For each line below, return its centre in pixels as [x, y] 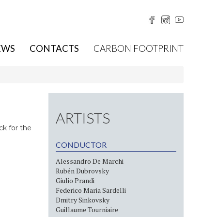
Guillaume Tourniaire [87, 209]
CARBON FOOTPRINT [139, 49]
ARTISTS [83, 118]
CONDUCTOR [81, 145]
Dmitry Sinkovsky [83, 200]
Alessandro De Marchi [90, 161]
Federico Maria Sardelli [91, 190]
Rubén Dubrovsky [83, 171]
